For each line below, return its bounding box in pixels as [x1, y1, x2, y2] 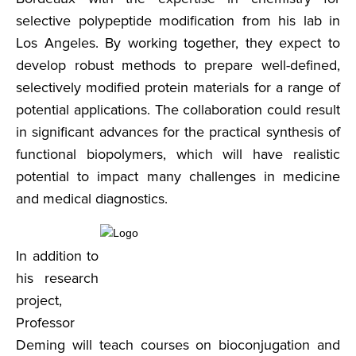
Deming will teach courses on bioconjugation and [16, 336, 340, 354]
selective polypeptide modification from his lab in [16, 12, 340, 29]
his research [16, 269, 99, 287]
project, [16, 292, 62, 309]
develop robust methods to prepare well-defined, [16, 56, 340, 74]
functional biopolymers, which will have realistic [16, 145, 340, 163]
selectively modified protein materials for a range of [16, 79, 340, 96]
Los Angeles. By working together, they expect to [16, 34, 340, 52]
